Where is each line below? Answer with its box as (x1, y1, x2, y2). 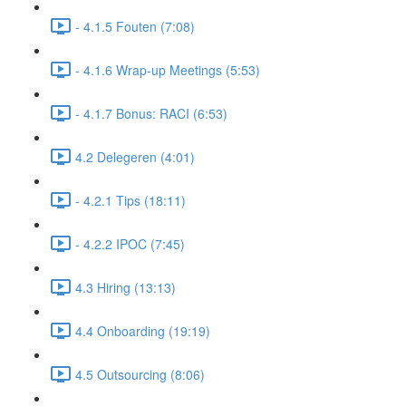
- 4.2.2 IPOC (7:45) (75, 234, 185, 253)
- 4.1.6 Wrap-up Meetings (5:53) (75, 60, 260, 79)
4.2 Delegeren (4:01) (75, 147, 195, 166)
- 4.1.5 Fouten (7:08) (75, 16, 195, 35)
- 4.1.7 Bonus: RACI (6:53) (75, 103, 227, 122)
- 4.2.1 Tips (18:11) (75, 190, 186, 209)
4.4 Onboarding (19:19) (75, 321, 210, 340)
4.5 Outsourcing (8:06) (75, 364, 205, 383)
